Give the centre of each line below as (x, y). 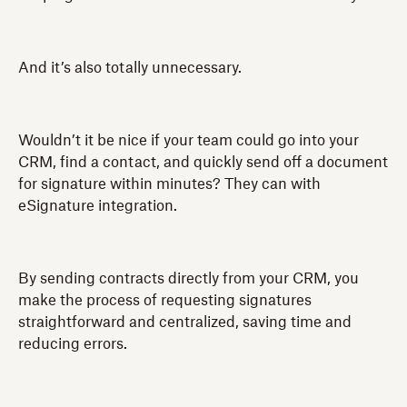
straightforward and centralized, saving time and (185, 322)
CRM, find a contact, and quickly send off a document (203, 162)
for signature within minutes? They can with (169, 184)
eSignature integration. (98, 206)
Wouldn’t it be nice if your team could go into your (189, 140)
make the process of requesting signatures (165, 300)
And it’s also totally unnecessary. (130, 68)
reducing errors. (73, 344)
